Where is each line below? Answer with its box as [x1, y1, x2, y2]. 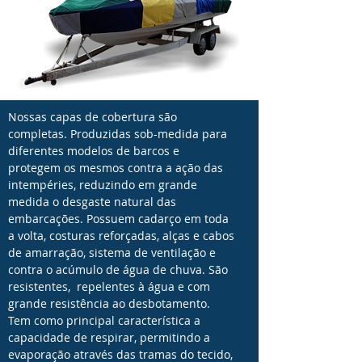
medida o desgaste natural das [8, 194, 176, 209]
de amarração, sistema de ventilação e [8, 245, 216, 260]
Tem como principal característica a [8, 313, 200, 328]
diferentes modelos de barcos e [8, 143, 179, 158]
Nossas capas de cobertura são [8, 109, 177, 124]
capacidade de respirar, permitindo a [8, 330, 210, 345]
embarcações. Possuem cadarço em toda [8, 211, 229, 226]
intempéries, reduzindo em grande [8, 177, 197, 192]
